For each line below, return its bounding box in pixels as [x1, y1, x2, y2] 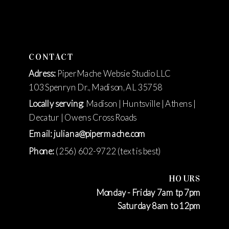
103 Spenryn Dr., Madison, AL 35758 [29, 82, 163, 93]
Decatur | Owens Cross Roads [29, 111, 137, 123]
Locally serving [29, 98, 83, 109]
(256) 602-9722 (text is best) [54, 145, 162, 156]
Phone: [29, 145, 55, 156]
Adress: [29, 68, 57, 79]
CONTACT [29, 52, 74, 62]
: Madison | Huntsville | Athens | [82, 98, 196, 109]
